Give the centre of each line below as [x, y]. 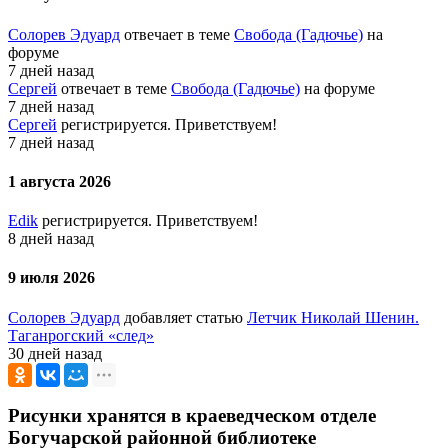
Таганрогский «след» [81, 335]
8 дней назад [51, 239]
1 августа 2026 [59, 181]
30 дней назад [55, 353]
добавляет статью [183, 317]
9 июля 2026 [51, 278]
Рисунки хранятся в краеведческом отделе [192, 416]
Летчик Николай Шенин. [333, 317]
